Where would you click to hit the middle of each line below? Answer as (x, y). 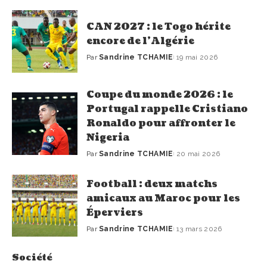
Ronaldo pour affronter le (161, 123)
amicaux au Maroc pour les (163, 198)
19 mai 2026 (197, 58)
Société (32, 258)
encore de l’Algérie (140, 41)
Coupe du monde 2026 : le (160, 94)
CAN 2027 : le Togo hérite (159, 27)
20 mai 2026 (198, 153)
